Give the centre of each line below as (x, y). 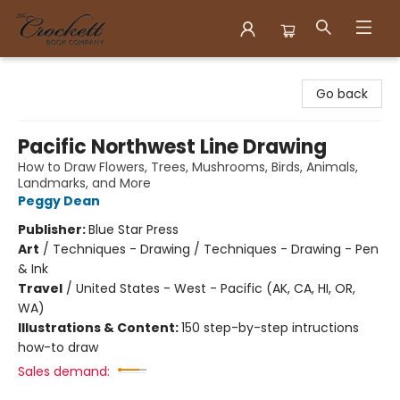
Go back (342, 94)
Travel (40, 288)
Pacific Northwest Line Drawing (172, 147)
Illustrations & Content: (100, 328)
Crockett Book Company (91, 74)
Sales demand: (64, 371)
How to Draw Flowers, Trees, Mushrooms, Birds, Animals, (188, 167)
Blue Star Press (133, 229)
